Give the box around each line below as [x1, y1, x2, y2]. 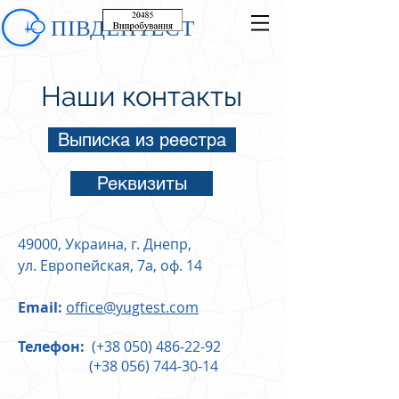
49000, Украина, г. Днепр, [18, 234, 191, 254]
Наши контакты [41, 80, 242, 112]
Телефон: [18, 337, 88, 356]
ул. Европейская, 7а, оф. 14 [18, 256, 202, 275]
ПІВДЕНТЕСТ [51, 12, 195, 42]
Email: [18, 297, 62, 317]
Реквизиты [96, 173, 187, 194]
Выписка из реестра [58, 129, 226, 151]
